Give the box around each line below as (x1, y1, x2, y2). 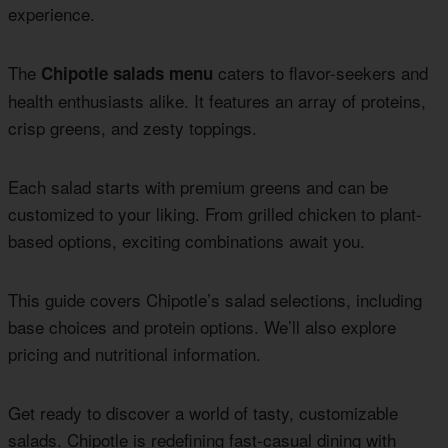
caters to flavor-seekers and (213, 59, 428, 85)
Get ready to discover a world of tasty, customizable (8, 399, 398, 425)
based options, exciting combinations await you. (8, 227, 365, 253)
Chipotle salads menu (41, 60, 213, 85)
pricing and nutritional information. (8, 340, 261, 366)
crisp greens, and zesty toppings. (8, 114, 257, 140)
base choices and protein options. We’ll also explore (8, 313, 396, 339)
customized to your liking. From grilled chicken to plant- (8, 200, 422, 226)
